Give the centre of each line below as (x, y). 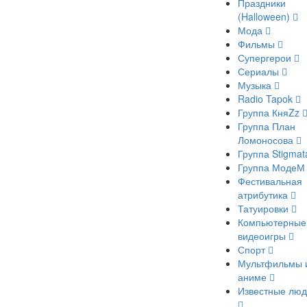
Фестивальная (270, 181)
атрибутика (264, 195)
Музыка (256, 85)
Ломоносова (267, 140)
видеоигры (263, 236)
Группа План (267, 126)
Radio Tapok (267, 99)
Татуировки (265, 208)
